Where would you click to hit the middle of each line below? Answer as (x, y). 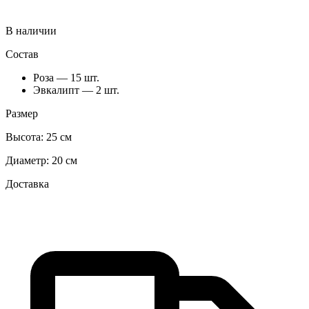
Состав (22, 54)
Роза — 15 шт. (66, 77)
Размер (22, 113)
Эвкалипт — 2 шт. (76, 90)
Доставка (27, 183)
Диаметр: (29, 160)
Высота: (26, 137)
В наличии (31, 30)
